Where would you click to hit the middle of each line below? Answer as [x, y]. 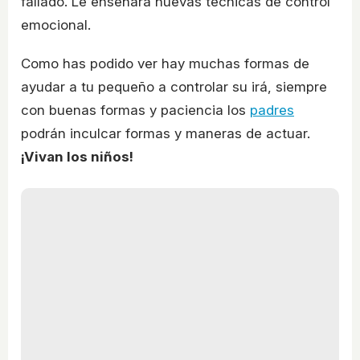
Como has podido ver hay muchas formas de [165, 64]
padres [272, 110]
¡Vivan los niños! [77, 157]
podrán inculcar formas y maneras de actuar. [166, 134]
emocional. [56, 25]
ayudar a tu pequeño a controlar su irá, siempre [174, 87]
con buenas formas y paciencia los [135, 110]
